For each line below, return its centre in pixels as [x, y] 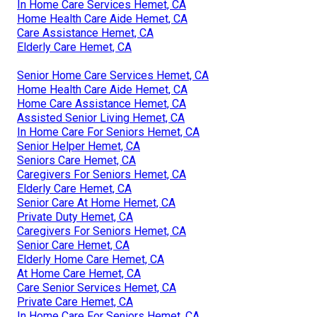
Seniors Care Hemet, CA [76, 160]
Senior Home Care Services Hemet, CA [113, 75]
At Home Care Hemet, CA [79, 273]
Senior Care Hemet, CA [73, 245]
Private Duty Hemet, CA [75, 217]
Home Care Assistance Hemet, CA [102, 103]
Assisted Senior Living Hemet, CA [101, 117]
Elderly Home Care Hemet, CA [91, 259]
